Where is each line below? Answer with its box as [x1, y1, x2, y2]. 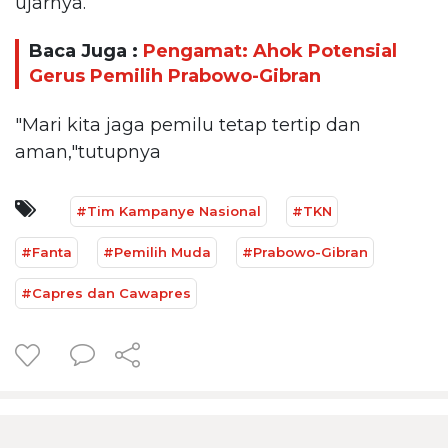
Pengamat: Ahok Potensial [143, 40, 397, 63]
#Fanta [21, 243, 72, 260]
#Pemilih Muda [103, 243, 211, 260]
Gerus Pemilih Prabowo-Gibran [29, 65, 321, 88]
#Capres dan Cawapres [21, 284, 191, 301]
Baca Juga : [29, 40, 143, 63]
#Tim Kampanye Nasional [76, 202, 261, 219]
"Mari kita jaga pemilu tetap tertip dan [15, 113, 361, 136]
